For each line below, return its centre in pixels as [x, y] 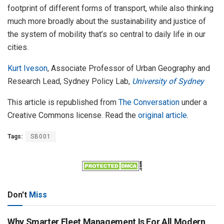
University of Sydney [168, 81]
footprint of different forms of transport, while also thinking [110, 8]
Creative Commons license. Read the [73, 115]
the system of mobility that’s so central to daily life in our [106, 34]
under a [193, 102]
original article [162, 115]
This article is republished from [63, 102]
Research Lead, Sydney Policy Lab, [70, 81]
